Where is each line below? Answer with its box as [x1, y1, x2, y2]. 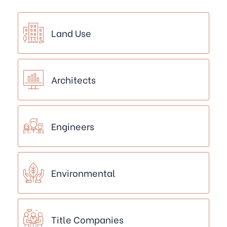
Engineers [51, 119, 94, 133]
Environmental [51, 166, 116, 180]
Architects [51, 72, 96, 87]
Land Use [51, 26, 91, 40]
